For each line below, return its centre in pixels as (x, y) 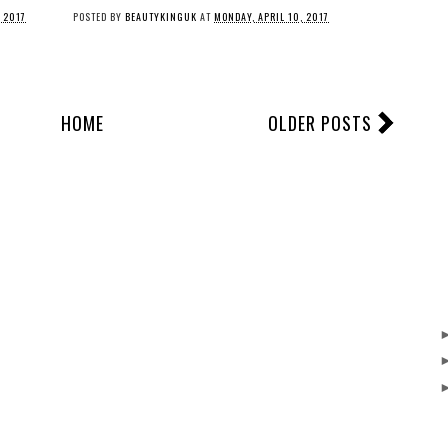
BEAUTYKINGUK (161, 16)
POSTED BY (99, 16)
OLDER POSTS (320, 123)
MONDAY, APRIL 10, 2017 (271, 16)
